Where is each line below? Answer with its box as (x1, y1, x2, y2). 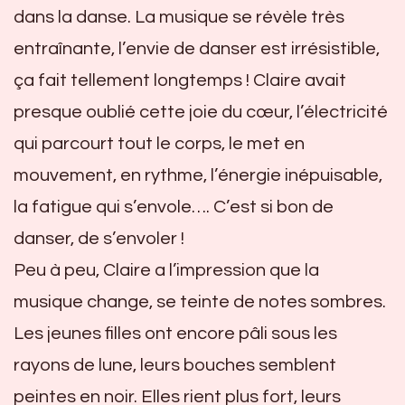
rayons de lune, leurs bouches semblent (14, 355, 336, 374)
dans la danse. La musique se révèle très (14, 7, 344, 26)
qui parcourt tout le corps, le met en (14, 134, 305, 153)
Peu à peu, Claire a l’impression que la (14, 260, 319, 279)
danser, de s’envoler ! (14, 229, 184, 248)
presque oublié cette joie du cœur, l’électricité (14, 102, 388, 121)
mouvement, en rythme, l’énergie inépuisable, (14, 165, 382, 184)
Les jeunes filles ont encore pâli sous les (14, 324, 337, 343)
